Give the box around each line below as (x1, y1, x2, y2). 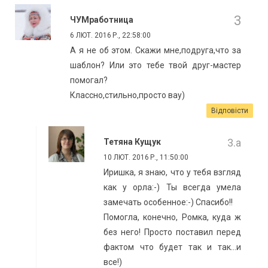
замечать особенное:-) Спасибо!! (103, 197, 233, 208)
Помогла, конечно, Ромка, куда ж (103, 212, 241, 223)
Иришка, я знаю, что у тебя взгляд (103, 167, 241, 178)
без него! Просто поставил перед (103, 227, 241, 237)
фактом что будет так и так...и (103, 242, 241, 252)
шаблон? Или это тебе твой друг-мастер (70, 60, 241, 71)
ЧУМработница (70, 15, 133, 25)
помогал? (70, 75, 108, 86)
